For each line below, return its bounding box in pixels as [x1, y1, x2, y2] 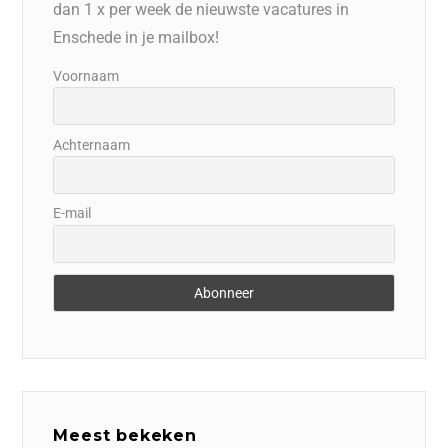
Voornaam [53, 67, 120, 84]
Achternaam [53, 136, 131, 153]
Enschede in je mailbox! [53, 27, 220, 47]
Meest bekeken [53, 425, 197, 445]
